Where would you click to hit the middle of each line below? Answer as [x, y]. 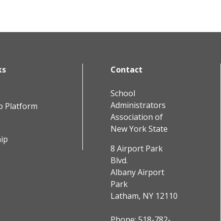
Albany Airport [137, 172]
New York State [139, 129]
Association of [137, 117]
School [123, 93]
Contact [127, 70]
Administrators [138, 105]
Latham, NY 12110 [144, 196]
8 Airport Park [137, 149]
